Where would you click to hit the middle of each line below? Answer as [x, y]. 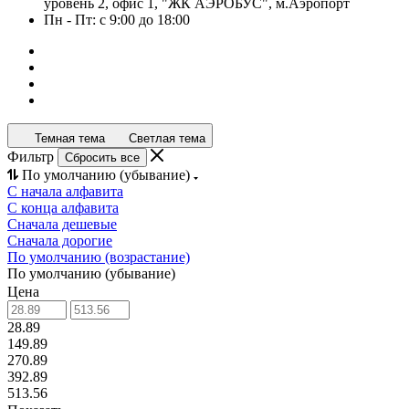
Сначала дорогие [60, 241]
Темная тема [70, 138]
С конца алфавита [63, 208]
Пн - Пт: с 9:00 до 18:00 [117, 20]
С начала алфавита [65, 191]
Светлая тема [167, 138]
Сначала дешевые [62, 224]
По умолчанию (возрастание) [99, 257]
